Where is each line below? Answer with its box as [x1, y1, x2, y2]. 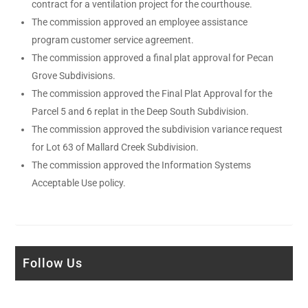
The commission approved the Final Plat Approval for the [32, 87, 273, 99]
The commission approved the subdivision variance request [32, 123, 283, 135]
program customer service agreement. [32, 34, 195, 45]
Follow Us [23, 255, 83, 270]
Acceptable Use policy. [32, 177, 126, 188]
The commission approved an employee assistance [32, 16, 248, 27]
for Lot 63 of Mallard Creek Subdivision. [32, 141, 199, 153]
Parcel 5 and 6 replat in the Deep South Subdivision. [32, 105, 250, 117]
